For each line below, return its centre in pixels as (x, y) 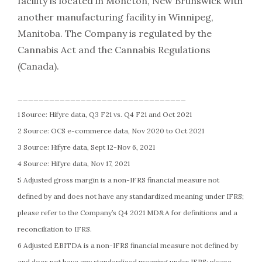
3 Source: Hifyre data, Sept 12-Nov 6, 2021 (86, 147)
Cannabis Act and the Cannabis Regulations (114, 50)
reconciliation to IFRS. (55, 229)
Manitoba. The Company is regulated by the (115, 34)
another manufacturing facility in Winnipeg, (116, 17)
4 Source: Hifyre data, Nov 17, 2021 (74, 164)
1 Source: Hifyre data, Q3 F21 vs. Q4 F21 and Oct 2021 (105, 115)
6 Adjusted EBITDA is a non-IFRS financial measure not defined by (128, 246)
